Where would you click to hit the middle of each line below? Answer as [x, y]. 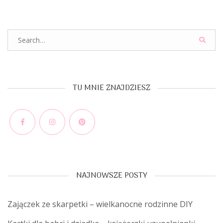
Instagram [71, 140]
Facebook [40, 140]
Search [20, 35]
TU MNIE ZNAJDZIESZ [111, 88]
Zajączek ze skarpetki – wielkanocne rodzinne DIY [100, 204]
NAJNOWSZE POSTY [111, 175]
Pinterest [99, 140]
